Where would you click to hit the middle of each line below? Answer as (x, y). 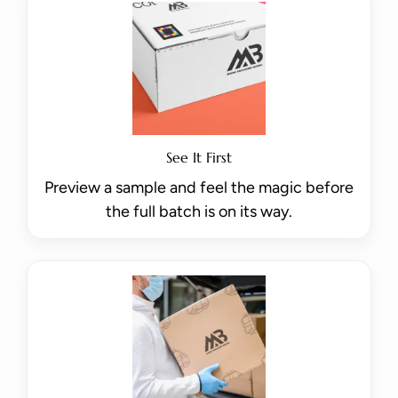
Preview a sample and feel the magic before (199, 188)
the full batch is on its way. (199, 212)
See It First (199, 158)
